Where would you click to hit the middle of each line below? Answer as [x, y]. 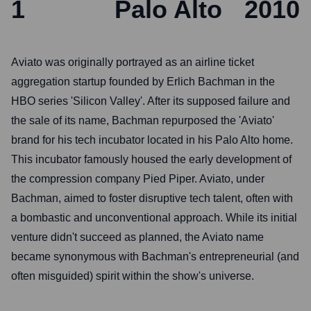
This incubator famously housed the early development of [151, 159]
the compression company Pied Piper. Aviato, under [138, 179]
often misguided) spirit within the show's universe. [133, 276]
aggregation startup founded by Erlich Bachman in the [143, 82]
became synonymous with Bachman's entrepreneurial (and [155, 257]
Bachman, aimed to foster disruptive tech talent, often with [152, 198]
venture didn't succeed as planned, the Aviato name [137, 237]
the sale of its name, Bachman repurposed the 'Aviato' [143, 120]
